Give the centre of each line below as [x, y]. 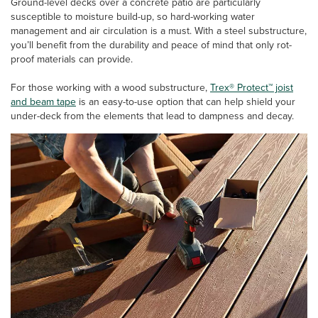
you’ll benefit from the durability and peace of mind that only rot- [151, 44]
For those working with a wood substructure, [110, 87]
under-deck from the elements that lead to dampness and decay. [152, 115]
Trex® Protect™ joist [252, 87]
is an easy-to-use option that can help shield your [186, 101]
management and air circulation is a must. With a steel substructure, [159, 30]
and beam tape [43, 101]
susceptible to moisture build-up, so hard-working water [133, 16]
